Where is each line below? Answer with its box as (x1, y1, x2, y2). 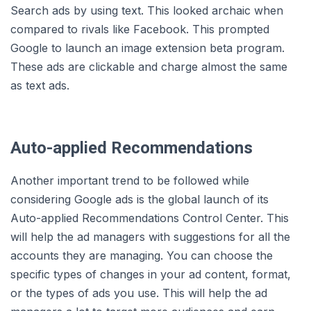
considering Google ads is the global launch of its (10, 192, 269, 207)
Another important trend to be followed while (10, 174, 249, 188)
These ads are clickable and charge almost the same (10, 60, 287, 74)
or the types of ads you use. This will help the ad (10, 286, 267, 301)
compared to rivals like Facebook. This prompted (10, 22, 269, 37)
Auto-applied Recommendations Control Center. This (10, 211, 289, 226)
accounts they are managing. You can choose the (10, 249, 273, 263)
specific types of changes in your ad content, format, (10, 267, 291, 282)
